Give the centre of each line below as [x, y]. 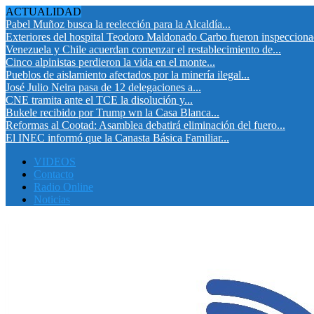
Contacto [54, 174]
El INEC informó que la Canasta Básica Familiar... [117, 138]
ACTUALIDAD [43, 12]
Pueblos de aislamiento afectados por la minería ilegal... [128, 75]
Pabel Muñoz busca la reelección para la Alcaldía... [118, 24]
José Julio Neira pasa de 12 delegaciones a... [103, 87]
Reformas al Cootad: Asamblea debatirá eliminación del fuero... [145, 125]
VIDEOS [55, 162]
